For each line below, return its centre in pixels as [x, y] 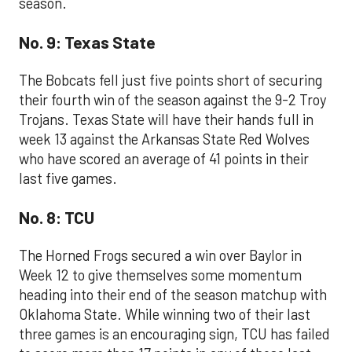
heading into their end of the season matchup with [173, 294]
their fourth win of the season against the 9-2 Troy [172, 99]
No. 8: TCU [57, 217]
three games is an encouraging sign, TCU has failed [174, 334]
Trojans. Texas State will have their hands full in [166, 119]
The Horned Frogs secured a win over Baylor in [160, 255]
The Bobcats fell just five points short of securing [170, 80]
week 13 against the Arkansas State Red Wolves [164, 139]
